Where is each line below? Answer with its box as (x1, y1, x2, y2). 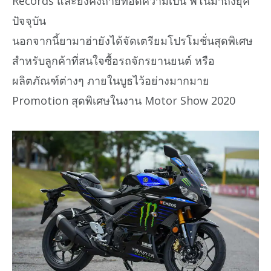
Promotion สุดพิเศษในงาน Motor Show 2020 (12, 93, 235, 108)
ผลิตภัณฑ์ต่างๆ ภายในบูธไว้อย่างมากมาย (12, 73, 209, 88)
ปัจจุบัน (12, 13, 46, 28)
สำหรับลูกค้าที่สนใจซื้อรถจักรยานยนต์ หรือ (12, 53, 215, 68)
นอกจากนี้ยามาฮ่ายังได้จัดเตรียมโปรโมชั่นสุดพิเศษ (12, 33, 253, 48)
